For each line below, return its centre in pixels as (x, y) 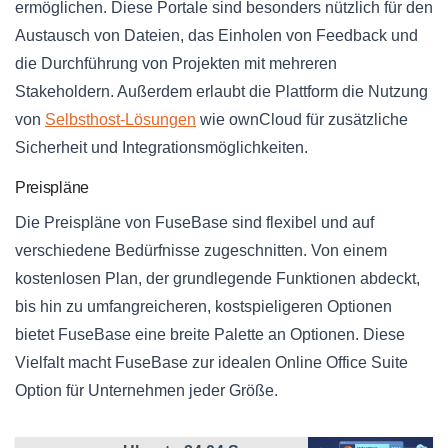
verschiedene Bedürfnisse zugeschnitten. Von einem (201, 251)
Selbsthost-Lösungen (120, 120)
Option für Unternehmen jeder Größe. (146, 391)
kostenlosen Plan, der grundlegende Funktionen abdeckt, (217, 279)
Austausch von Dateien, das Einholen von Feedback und (216, 36)
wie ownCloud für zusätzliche (302, 120)
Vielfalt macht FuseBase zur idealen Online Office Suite (211, 363)
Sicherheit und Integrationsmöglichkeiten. (161, 148)
